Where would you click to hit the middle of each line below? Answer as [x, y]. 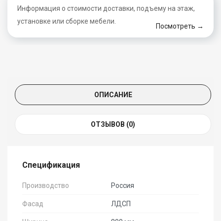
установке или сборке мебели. [67, 21]
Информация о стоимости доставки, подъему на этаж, [106, 9]
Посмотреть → [180, 26]
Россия [123, 186]
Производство [46, 186]
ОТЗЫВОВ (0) [113, 125]
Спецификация [51, 165]
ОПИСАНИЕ [113, 95]
